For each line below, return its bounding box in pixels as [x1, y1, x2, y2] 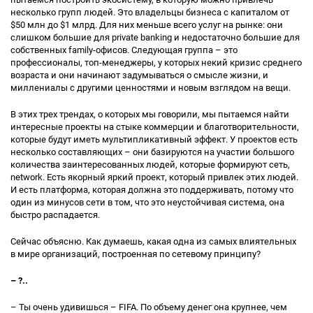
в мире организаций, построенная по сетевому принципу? [10, 249, 261, 259]
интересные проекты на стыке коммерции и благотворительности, [10, 122, 299, 132]
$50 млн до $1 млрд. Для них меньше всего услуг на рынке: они [10, 20, 283, 30]
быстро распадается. [10, 210, 100, 220]
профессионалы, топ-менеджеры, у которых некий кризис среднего [10, 57, 302, 68]
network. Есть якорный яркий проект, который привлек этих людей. [10, 172, 298, 182]
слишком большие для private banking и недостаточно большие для [10, 32, 300, 43]
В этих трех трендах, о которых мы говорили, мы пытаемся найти [10, 109, 289, 119]
